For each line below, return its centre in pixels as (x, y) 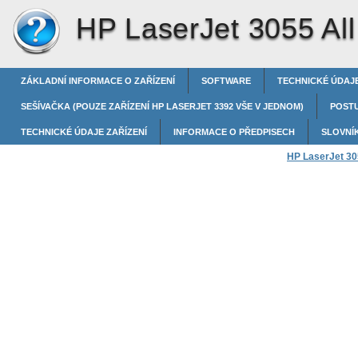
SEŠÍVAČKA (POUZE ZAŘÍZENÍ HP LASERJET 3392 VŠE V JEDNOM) (162, 106)
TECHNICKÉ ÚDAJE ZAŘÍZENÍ (84, 132)
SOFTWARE (226, 81)
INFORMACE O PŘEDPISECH (234, 132)
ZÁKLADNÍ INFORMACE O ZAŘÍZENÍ (98, 81)
